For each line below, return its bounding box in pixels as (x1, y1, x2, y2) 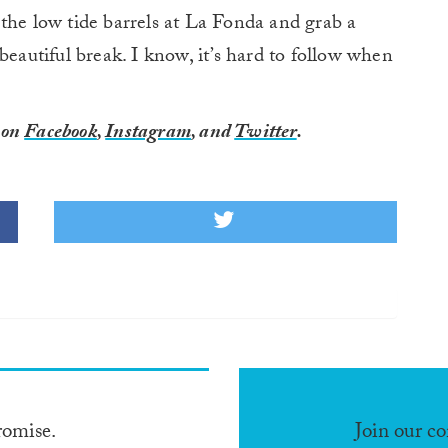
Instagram (105, 117, 192, 151)
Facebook (24, 117, 97, 151)
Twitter (234, 117, 297, 151)
